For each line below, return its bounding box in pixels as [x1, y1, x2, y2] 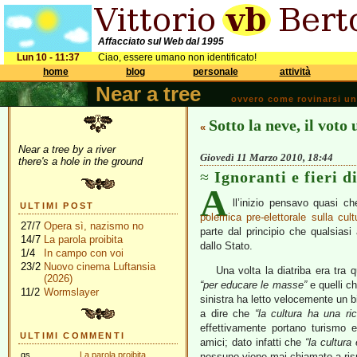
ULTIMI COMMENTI [20, 331, 125, 340]
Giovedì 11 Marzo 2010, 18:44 [200, 151, 333, 163]
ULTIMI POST [20, 201, 95, 210]
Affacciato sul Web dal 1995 [98, 36, 224, 47]
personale [192, 66, 238, 77]
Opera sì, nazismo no [44, 220, 143, 232]
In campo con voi [44, 247, 124, 259]
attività [279, 66, 311, 77]
